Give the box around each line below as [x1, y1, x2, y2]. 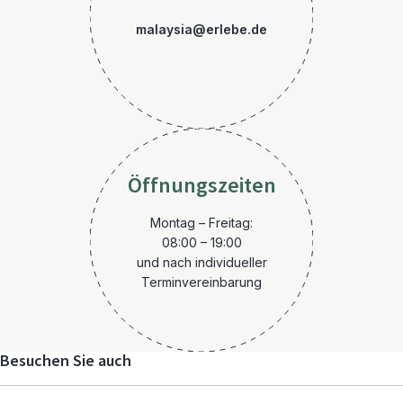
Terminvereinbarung [141, 274, 262, 290]
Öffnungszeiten [127, 173, 276, 199]
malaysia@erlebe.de [136, 22, 267, 37]
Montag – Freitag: [150, 215, 253, 230]
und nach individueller [136, 255, 267, 270]
